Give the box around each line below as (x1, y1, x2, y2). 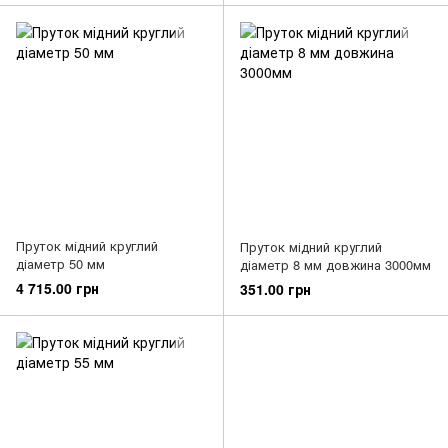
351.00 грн (240, 278, 311, 299)
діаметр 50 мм (16, 253, 105, 273)
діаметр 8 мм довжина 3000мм (240, 254, 431, 274)
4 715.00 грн (16, 277, 99, 298)
